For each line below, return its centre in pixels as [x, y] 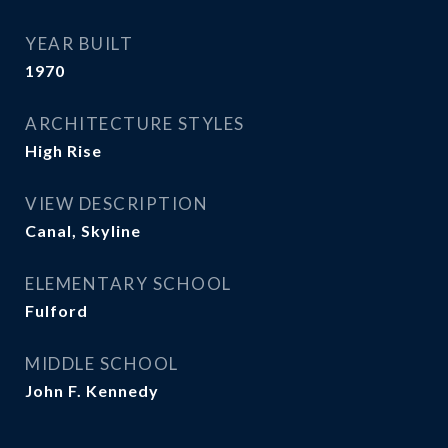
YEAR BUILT [79, 43]
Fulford [56, 310]
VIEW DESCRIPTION [116, 203]
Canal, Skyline [83, 230]
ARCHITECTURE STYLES [135, 123]
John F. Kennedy [92, 390]
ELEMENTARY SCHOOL [128, 283]
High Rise [63, 150]
